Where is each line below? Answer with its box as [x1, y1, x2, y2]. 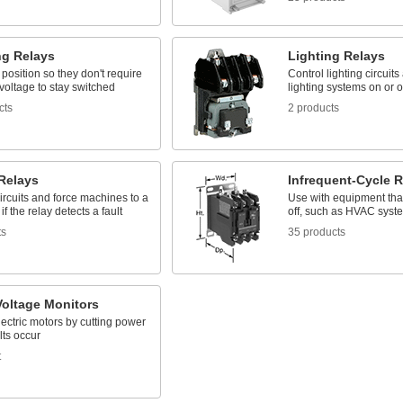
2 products [287, 102, 339, 114]
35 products [287, 226, 345, 238]
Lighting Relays [287, 49, 385, 63]
